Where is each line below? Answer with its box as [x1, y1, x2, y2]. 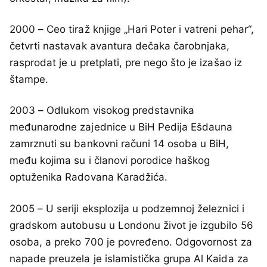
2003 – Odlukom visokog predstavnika [10, 104, 195, 117]
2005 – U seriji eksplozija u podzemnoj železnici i [10, 202, 244, 215]
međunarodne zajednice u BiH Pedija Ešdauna [10, 121, 233, 133]
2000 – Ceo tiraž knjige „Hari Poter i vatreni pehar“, [10, 23, 254, 36]
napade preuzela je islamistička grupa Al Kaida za [10, 252, 249, 265]
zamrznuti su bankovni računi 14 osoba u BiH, [10, 138, 229, 150]
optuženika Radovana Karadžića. [10, 171, 168, 184]
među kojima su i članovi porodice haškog [10, 154, 210, 167]
